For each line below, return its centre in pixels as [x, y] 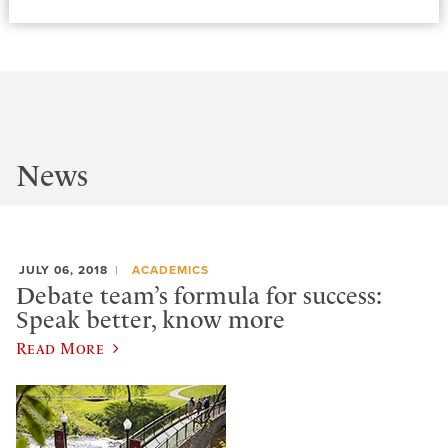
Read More [60, 348]
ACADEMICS [170, 270]
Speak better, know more [150, 319]
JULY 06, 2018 [63, 270]
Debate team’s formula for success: [199, 295]
